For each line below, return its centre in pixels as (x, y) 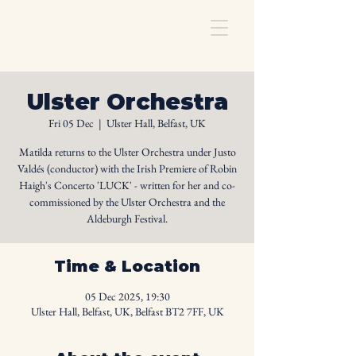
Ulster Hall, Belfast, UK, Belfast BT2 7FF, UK (127, 311)
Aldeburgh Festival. (127, 219)
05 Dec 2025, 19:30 (127, 296)
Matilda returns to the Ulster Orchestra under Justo (127, 152)
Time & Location (127, 266)
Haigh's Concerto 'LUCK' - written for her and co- (127, 185)
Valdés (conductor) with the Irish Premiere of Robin (127, 168)
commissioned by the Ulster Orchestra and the (127, 202)
